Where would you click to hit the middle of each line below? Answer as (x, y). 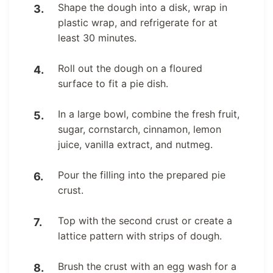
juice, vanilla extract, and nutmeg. (135, 145)
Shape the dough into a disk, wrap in (143, 8)
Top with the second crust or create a (145, 221)
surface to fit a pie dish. (113, 84)
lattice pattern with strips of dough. (140, 236)
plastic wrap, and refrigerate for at (138, 23)
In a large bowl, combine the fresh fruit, (149, 114)
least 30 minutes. (97, 38)
